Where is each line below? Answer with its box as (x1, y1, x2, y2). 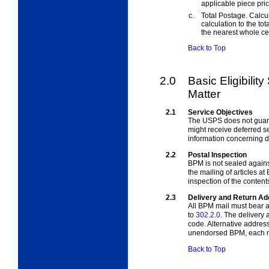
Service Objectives (188, 108, 253, 117)
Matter (188, 88, 220, 101)
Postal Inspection (188, 151, 247, 160)
